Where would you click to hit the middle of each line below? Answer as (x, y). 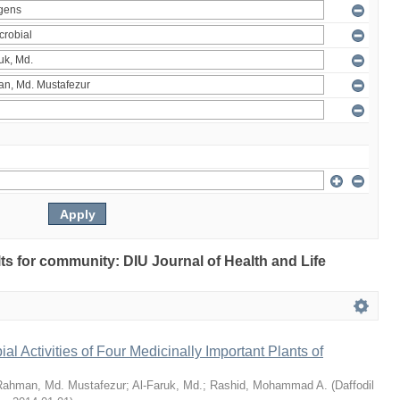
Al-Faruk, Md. (167, 385)
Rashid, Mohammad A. (269, 385)
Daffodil (354, 385)
